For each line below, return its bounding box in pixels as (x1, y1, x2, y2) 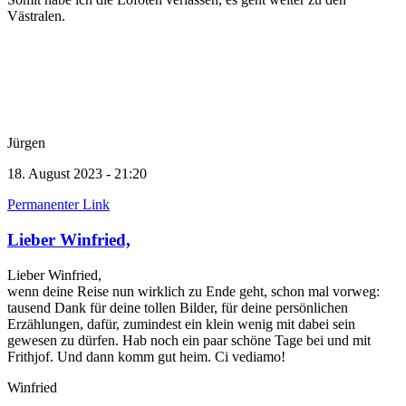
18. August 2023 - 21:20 (7, 166, 147, 182)
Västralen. (7, 8, 65, 24)
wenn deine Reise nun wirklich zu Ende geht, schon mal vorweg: (7, 283, 380, 299)
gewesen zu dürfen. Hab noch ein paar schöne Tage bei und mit (7, 332, 371, 348)
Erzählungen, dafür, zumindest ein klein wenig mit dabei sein (7, 315, 355, 332)
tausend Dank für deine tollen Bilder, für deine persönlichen (7, 299, 348, 315)
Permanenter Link (7, 197, 110, 213)
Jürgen (7, 135, 45, 151)
